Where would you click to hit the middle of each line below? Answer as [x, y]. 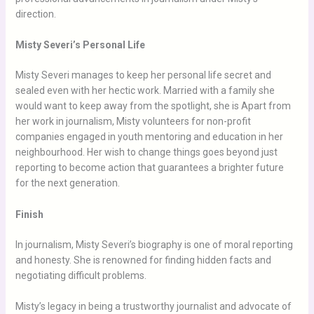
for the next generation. [67, 183]
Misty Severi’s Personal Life [80, 45]
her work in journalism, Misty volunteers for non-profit [133, 122]
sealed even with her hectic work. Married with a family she [145, 91]
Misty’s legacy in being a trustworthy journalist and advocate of [153, 306]
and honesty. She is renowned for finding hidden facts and [143, 260]
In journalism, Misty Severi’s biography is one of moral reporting [154, 244]
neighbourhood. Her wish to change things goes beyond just [146, 152]
